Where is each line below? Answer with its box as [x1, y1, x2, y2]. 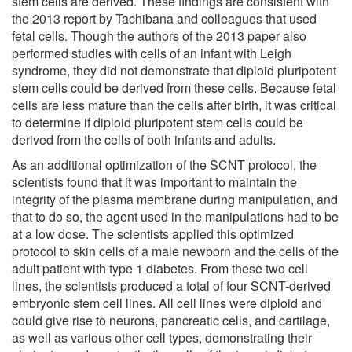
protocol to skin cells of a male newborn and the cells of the [12, 241, 339, 260]
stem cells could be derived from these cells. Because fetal [12, 78, 336, 97]
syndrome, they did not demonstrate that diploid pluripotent [12, 60, 336, 79]
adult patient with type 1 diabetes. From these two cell [12, 258, 308, 277]
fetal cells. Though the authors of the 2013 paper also [12, 26, 306, 45]
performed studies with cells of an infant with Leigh [12, 43, 291, 62]
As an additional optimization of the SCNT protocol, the [12, 155, 317, 174]
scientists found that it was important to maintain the [12, 172, 297, 191]
